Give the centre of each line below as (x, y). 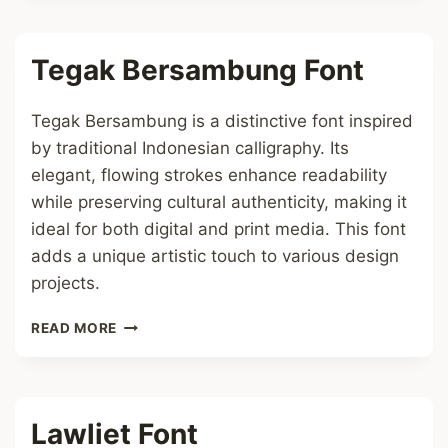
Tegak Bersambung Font (197, 70)
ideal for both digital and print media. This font (218, 229)
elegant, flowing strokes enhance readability (209, 175)
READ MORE (74, 328)
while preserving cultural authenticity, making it (219, 202)
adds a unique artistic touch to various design (215, 256)
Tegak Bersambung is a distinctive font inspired (222, 121)
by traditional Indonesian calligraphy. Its (190, 148)
